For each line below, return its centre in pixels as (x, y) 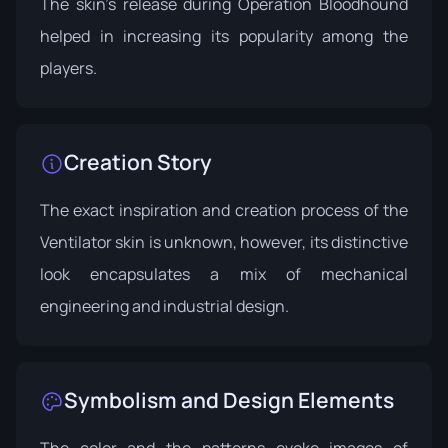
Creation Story (138, 161)
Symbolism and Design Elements (229, 399)
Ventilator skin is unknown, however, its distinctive (224, 241)
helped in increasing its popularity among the (224, 35)
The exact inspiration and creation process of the (224, 209)
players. (68, 67)
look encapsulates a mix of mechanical (224, 273)
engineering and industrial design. (164, 305)
